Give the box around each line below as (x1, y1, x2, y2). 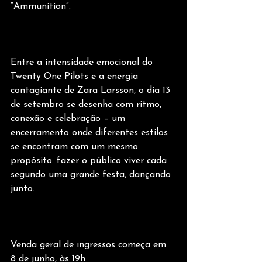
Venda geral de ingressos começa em (11, 240, 169, 250)
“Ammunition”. (11, 2, 71, 12)
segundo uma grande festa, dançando (11, 170, 174, 180)
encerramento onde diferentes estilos (11, 128, 171, 138)
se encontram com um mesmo (11, 142, 141, 152)
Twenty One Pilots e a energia (11, 72, 141, 82)
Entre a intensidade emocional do (11, 58, 156, 68)
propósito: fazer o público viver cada (11, 156, 170, 166)
